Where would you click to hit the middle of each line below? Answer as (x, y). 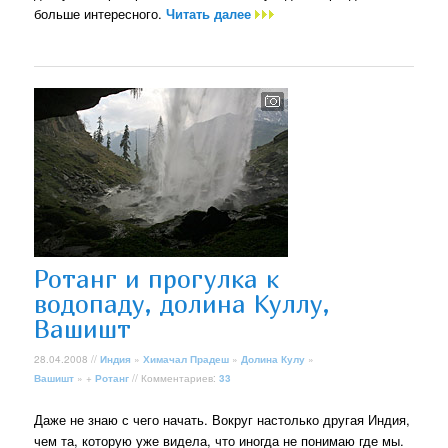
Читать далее (211, 13)
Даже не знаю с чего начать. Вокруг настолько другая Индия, (222, 419)
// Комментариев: (174, 378)
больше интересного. (100, 13)
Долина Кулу (273, 359)
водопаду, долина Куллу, (182, 303)
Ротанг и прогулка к (157, 278)
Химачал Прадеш (186, 359)
